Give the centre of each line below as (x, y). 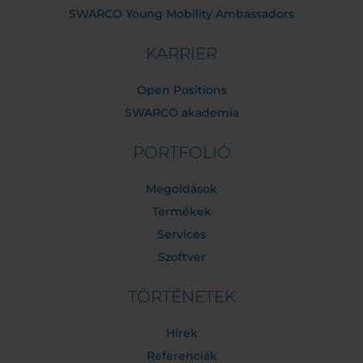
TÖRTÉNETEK (181, 297)
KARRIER (181, 54)
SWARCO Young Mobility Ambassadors (181, 14)
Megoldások (181, 189)
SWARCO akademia (181, 113)
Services (181, 235)
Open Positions (181, 90)
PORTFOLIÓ (181, 153)
